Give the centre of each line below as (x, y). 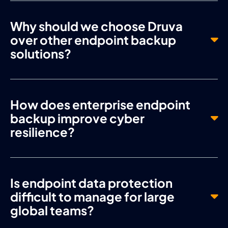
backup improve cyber (77, 118)
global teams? (52, 210)
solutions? (41, 53)
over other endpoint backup (93, 39)
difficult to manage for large (92, 196)
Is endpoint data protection (91, 182)
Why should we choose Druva (96, 26)
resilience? (42, 132)
